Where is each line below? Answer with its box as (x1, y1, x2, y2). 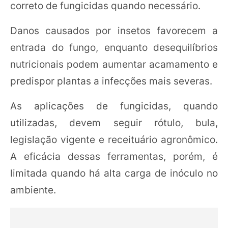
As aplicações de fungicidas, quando (10, 100, 218, 112)
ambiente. (10, 184, 56, 196)
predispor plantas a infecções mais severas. (10, 75, 212, 88)
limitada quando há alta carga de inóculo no (10, 167, 218, 180)
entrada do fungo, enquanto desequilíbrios (10, 41, 218, 54)
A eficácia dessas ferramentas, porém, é (10, 150, 218, 163)
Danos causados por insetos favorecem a (10, 24, 218, 37)
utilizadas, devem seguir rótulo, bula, (10, 117, 218, 129)
